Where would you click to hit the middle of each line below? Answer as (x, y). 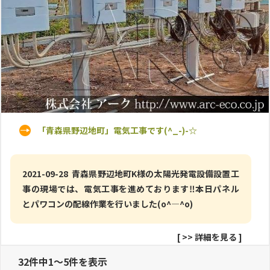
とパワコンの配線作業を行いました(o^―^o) (108, 203)
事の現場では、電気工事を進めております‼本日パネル (131, 188)
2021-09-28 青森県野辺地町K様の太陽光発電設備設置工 (131, 173)
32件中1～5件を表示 (63, 261)
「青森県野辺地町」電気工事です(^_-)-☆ (117, 130)
